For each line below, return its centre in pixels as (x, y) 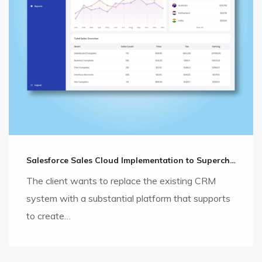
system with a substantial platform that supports (128, 198)
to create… (49, 216)
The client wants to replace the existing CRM (121, 180)
